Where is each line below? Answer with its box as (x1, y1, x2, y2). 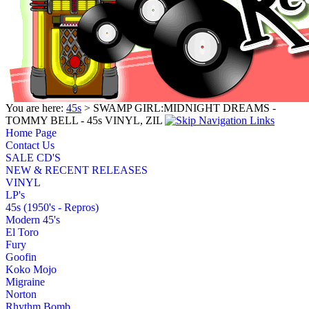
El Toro (6, 226, 39, 238)
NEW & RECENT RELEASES (6, 163, 148, 176)
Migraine (6, 275, 45, 288)
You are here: (6, 101, 66, 114)
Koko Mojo (6, 263, 57, 275)
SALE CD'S (6, 151, 61, 163)
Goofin (6, 250, 37, 263)
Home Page (6, 126, 57, 139)
